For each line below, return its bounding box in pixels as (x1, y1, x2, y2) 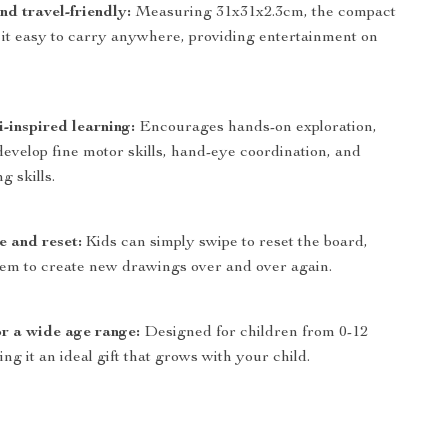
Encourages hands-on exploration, (135, 120, 378, 136)
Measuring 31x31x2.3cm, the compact (131, 5, 397, 21)
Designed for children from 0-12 (140, 325, 369, 341)
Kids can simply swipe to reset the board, (82, 235, 369, 251)
